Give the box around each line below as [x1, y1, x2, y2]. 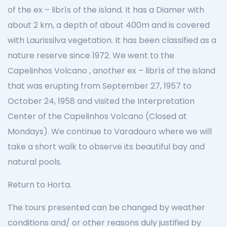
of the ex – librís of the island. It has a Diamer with [8, 4, 204, 16]
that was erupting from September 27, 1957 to [8, 80, 192, 92]
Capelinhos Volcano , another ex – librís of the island [8, 65, 215, 77]
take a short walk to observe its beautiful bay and [8, 141, 205, 153]
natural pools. [8, 156, 62, 168]
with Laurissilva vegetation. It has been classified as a [8, 34, 216, 46]
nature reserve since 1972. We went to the [8, 50, 174, 61]
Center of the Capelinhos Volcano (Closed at [8, 110, 187, 122]
